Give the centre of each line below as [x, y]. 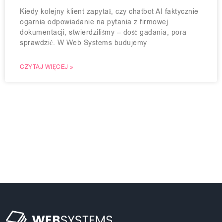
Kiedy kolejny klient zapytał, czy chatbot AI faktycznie [109, 12]
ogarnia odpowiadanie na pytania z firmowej [94, 22]
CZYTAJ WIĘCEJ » [47, 67]
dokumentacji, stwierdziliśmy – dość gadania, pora [103, 33]
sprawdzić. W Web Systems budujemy [83, 43]
